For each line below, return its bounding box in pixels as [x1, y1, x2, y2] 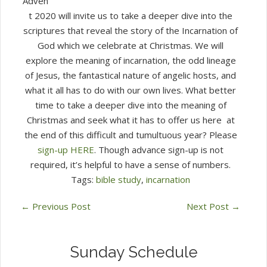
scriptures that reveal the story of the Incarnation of [23, 24, 238, 36]
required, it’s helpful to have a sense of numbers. [30, 158, 231, 170]
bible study [96, 173, 141, 185]
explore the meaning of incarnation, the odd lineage [25, 54, 236, 66]
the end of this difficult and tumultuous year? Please [24, 128, 237, 141]
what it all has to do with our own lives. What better [25, 83, 236, 96]
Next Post [187, 200, 231, 212]
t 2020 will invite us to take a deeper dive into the [29, 9, 232, 21]
